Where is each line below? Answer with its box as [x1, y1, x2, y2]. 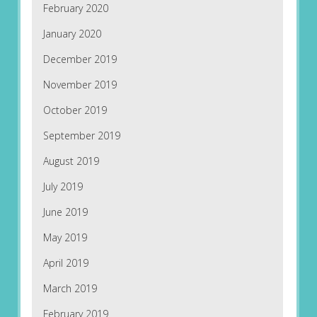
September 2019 [42, 129, 120, 143]
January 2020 [42, 27, 101, 41]
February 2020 [42, 1, 108, 16]
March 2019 [42, 282, 97, 296]
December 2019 [42, 52, 117, 67]
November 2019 [42, 78, 117, 92]
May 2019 [42, 231, 87, 245]
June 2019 [42, 205, 88, 219]
